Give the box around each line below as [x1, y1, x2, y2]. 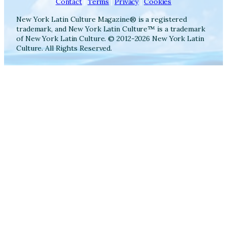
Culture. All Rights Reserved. [16, 44, 112, 53]
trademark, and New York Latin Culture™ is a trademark [16, 24, 205, 34]
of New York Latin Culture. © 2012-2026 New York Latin [16, 34, 204, 44]
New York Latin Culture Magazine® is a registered [16, 15, 187, 24]
